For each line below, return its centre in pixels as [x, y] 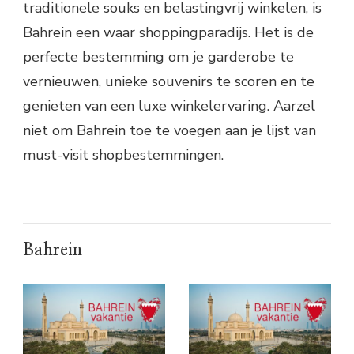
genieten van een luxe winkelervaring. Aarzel [169, 106]
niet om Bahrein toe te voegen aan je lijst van [169, 131]
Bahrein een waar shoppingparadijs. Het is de [168, 33]
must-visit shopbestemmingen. [123, 155]
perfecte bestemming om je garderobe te [158, 57]
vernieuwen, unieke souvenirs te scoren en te [169, 82]
